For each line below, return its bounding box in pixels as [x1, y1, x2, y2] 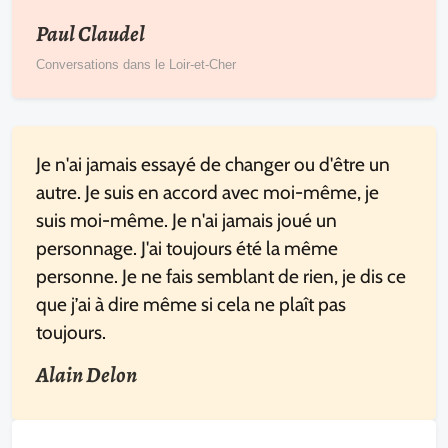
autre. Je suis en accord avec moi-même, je [36, 180, 379, 204]
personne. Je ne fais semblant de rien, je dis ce [36, 264, 406, 288]
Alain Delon [36, 360, 137, 390]
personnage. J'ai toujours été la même [36, 236, 338, 260]
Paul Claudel [36, 19, 145, 49]
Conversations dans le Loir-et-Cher [36, 57, 236, 72]
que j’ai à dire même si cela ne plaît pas [36, 292, 346, 316]
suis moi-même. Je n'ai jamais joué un [36, 208, 337, 232]
